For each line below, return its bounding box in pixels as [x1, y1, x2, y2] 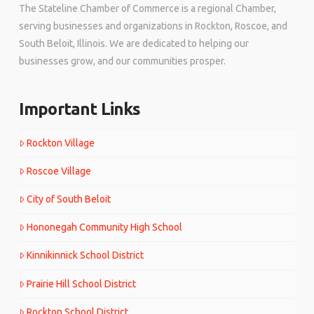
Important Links [18, 100, 141, 118]
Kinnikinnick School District [27, 250, 144, 261]
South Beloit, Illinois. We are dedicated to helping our [18, 38, 249, 50]
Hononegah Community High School [27, 221, 183, 233]
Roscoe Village [27, 165, 92, 177]
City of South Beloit [27, 193, 111, 205]
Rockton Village [27, 137, 95, 149]
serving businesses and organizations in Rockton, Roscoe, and [18, 20, 287, 32]
